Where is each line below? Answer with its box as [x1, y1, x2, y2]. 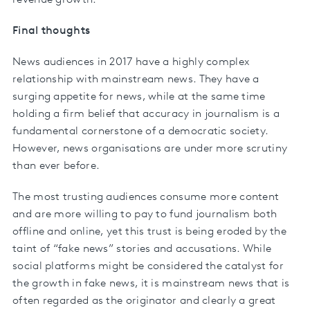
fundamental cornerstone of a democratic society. [12, 125, 269, 137]
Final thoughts [12, 25, 91, 37]
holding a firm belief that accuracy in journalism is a [12, 108, 280, 120]
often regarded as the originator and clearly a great [12, 295, 276, 307]
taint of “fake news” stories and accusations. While [12, 243, 272, 255]
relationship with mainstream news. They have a [12, 73, 259, 85]
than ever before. [12, 160, 100, 172]
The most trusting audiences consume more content [12, 191, 280, 203]
